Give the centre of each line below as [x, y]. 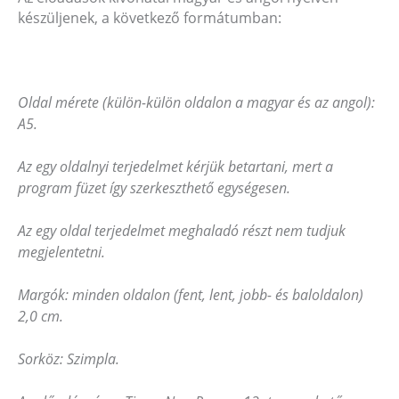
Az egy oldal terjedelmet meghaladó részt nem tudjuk [182, 230]
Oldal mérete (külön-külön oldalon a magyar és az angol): [196, 103]
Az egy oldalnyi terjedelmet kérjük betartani [151, 167]
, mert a [309, 167]
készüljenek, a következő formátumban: [150, 18]
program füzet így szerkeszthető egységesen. [154, 188]
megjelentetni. [61, 252]
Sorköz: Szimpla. [69, 358]
